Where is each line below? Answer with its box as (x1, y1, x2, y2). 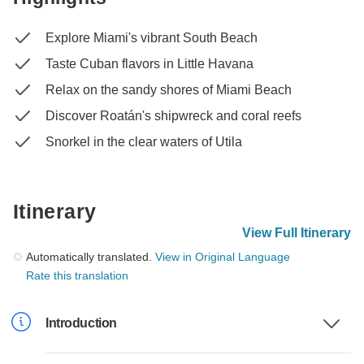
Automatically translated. (26, 250, 155, 264)
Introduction (45, 316, 117, 331)
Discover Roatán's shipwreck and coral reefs (45, 109, 301, 123)
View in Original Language (155, 250, 290, 264)
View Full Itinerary (242, 226, 351, 240)
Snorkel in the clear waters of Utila (45, 135, 242, 149)
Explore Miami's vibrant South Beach (45, 31, 258, 45)
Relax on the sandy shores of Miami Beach (45, 83, 292, 97)
